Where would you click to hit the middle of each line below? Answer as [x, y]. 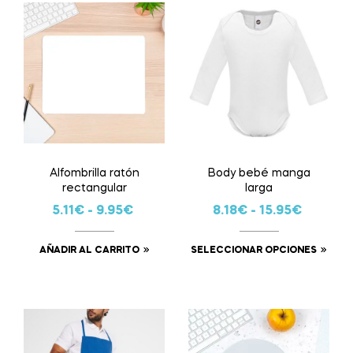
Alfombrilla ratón [94, 173]
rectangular [94, 188]
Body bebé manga [259, 173]
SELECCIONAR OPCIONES [254, 250]
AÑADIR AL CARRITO [89, 250]
